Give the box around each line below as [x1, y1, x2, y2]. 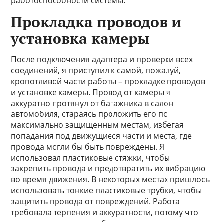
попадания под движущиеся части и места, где [11, 130, 192, 141]
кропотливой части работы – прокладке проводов [11, 76, 206, 87]
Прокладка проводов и [11, 12, 182, 32]
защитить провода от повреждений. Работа [11, 196, 180, 207]
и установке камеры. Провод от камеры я [11, 87, 171, 98]
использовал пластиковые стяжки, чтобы [11, 152, 170, 163]
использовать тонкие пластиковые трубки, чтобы [11, 185, 202, 196]
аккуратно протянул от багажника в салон [11, 98, 174, 109]
